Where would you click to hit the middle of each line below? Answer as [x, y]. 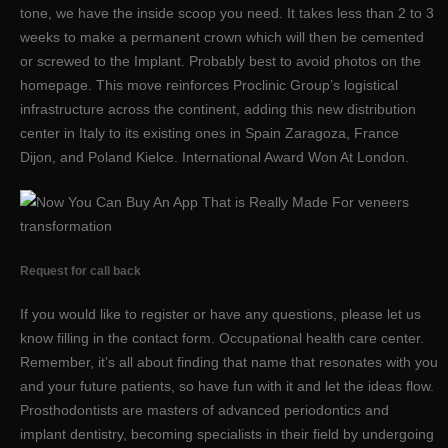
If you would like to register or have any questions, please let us [220, 314]
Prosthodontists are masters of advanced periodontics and [204, 410]
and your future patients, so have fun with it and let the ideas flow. [227, 386]
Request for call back [80, 270]
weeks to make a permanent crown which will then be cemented [222, 36]
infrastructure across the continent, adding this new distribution [218, 108]
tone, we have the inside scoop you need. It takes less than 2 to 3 [227, 12]
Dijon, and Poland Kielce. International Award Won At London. [214, 156]
